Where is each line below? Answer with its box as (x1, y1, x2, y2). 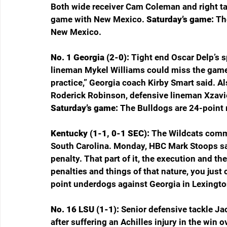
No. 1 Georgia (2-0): (51, 52, 131, 63)
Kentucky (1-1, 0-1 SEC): (51, 128, 152, 139)
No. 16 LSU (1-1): (51, 204, 121, 215)
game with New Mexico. (51, 14, 146, 25)
